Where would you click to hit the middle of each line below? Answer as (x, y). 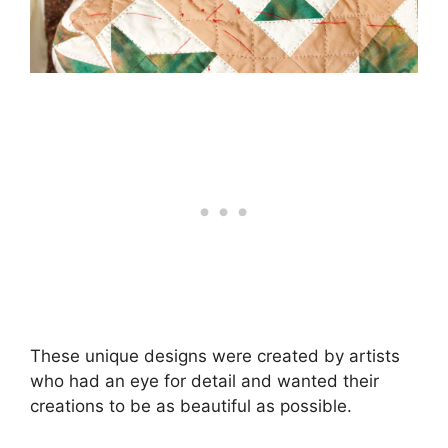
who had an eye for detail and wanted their (204, 380)
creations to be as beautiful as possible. (191, 405)
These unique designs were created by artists (215, 355)
